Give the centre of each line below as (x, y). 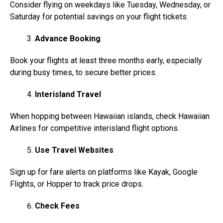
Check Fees (57, 206)
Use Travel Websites (74, 150)
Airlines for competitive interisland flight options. (95, 128)
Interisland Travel (68, 95)
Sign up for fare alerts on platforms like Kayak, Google (104, 172)
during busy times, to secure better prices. (83, 73)
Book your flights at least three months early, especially (106, 61)
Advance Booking (68, 39)
